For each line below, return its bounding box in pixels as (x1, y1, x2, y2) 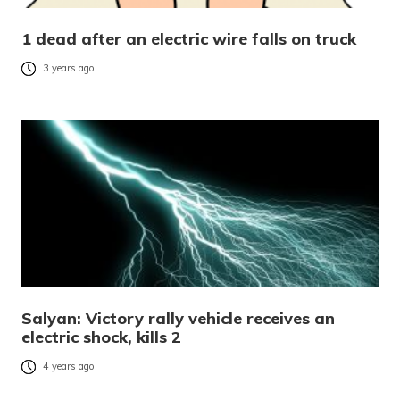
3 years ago (43, 62, 95, 75)
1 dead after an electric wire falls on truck (21, 29, 356, 50)
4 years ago (43, 360, 95, 373)
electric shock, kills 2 (21, 327, 181, 348)
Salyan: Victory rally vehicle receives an (21, 308, 335, 329)
